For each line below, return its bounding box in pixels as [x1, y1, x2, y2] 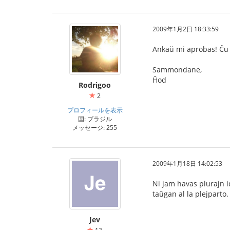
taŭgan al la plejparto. [152, 189, 228, 199]
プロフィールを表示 [67, 106, 123, 114]
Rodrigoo [79, 80, 111, 90]
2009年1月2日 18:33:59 [152, 25, 219, 33]
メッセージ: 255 [72, 123, 117, 131]
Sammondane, [152, 65, 202, 74]
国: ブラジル [78, 114, 112, 123]
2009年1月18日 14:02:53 [152, 159, 222, 167]
